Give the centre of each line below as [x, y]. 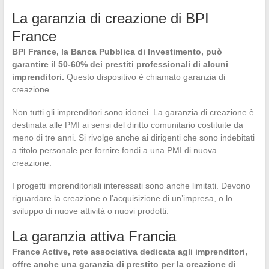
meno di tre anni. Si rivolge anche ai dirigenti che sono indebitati [133, 138]
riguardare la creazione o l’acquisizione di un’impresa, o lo [122, 198]
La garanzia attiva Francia [94, 236]
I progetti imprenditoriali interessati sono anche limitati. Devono [131, 186]
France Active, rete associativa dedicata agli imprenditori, [129, 252]
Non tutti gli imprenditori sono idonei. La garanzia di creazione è [133, 112]
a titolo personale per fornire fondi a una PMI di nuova [114, 150]
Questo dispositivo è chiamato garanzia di [144, 77]
